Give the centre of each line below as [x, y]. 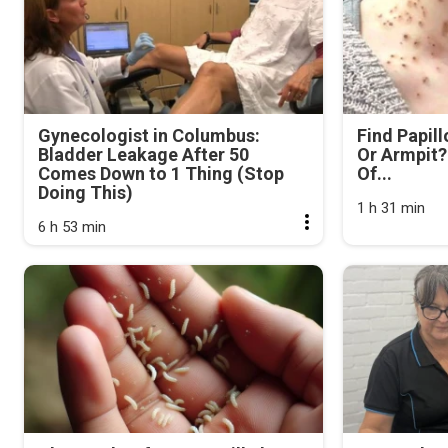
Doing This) [85, 192]
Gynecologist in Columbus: [149, 135]
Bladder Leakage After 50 [143, 154]
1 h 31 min [391, 207]
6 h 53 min [72, 226]
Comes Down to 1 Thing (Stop [161, 173]
